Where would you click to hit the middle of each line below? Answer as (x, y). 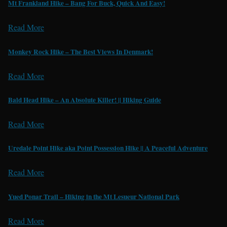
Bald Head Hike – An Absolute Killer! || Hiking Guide (85, 100)
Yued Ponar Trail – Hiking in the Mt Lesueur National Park (94, 196)
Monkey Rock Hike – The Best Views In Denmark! (81, 51)
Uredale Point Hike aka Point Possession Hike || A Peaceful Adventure (108, 148)
